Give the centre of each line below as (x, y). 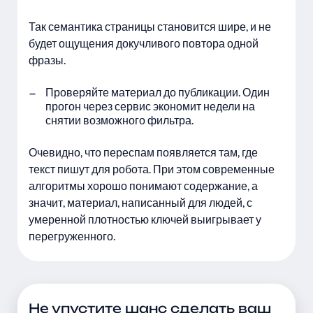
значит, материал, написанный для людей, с (140, 202)
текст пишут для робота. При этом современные (152, 169)
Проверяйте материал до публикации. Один (158, 92)
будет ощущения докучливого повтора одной (144, 43)
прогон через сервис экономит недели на (150, 106)
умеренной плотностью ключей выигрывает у (145, 219)
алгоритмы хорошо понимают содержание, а (143, 185)
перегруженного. (72, 236)
